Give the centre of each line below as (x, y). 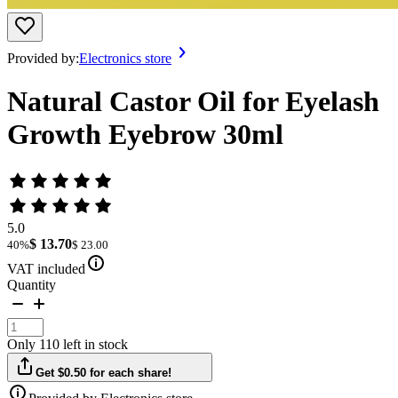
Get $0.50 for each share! (104, 372)
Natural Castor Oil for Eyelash (193, 102)
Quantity (32, 284)
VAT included (46, 268)
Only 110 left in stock (68, 344)
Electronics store (125, 58)
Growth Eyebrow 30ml (145, 135)
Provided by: (43, 58)
